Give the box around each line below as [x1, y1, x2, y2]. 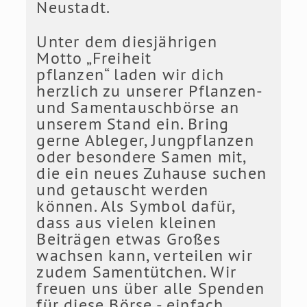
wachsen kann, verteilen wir [36, 245, 253, 266]
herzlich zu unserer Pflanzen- [36, 80, 262, 101]
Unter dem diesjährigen [36, 31, 217, 52]
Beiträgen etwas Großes [36, 228, 221, 249]
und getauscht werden [36, 179, 209, 200]
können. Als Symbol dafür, [36, 195, 235, 217]
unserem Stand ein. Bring [36, 113, 230, 134]
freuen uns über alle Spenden [36, 278, 265, 299]
